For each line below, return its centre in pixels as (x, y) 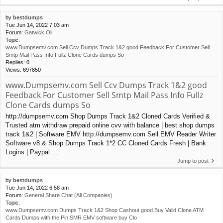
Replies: (16, 62)
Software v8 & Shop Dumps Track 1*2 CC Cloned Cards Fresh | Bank (106, 143)
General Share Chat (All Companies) (68, 195)
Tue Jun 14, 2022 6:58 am (37, 188)
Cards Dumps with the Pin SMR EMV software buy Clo (71, 218)
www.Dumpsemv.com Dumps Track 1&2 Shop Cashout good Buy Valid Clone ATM (105, 210)
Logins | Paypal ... (32, 152)
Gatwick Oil (38, 32)
